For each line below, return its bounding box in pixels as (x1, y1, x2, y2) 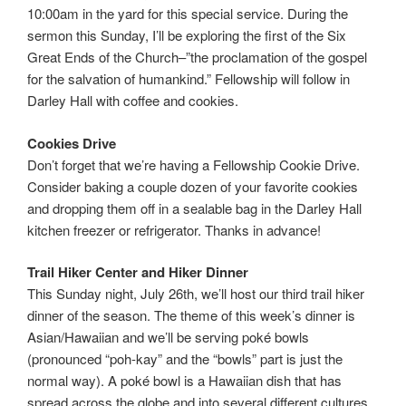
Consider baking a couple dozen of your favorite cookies (27, 176, 358, 196)
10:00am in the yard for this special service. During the (27, 4, 348, 24)
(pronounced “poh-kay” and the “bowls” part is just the (27, 349, 343, 369)
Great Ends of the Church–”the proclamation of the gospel (27, 47, 367, 67)
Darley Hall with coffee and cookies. (27, 91, 238, 111)
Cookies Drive (27, 132, 116, 153)
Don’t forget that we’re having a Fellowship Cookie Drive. (27, 154, 360, 174)
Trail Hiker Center (27, 262, 138, 283)
